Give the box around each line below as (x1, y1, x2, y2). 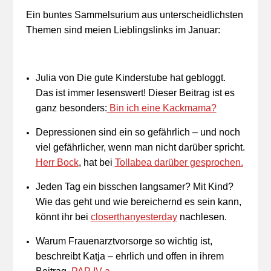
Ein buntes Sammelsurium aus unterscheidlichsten (25, 10, 243, 20)
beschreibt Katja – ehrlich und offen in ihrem (35, 251, 224, 261)
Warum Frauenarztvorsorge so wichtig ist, (35, 236, 212, 246)
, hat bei (78, 157, 115, 168)
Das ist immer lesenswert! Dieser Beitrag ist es (35, 88, 235, 98)
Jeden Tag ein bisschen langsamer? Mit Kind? (35, 181, 233, 192)
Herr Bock (35, 157, 79, 168)
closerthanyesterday (90, 212, 177, 222)
